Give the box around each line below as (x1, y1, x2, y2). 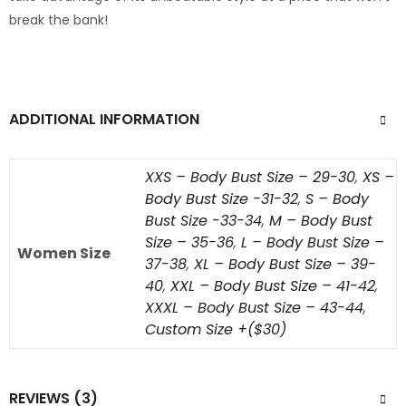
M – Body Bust (269, 210, 372, 232)
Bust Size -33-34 (145, 210, 262, 232)
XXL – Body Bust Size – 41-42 (170, 275, 375, 297)
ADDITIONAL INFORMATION (9, 109, 199, 130)
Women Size (17, 243, 111, 265)
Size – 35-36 (145, 232, 234, 254)
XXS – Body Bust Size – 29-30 (145, 167, 355, 188)
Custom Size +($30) (145, 319, 286, 341)
